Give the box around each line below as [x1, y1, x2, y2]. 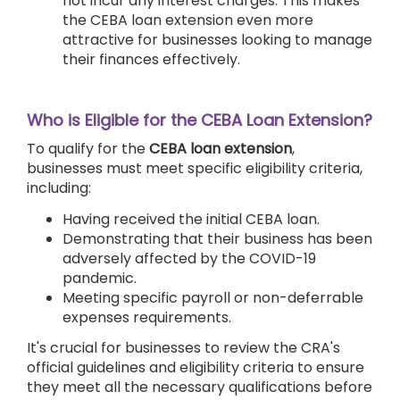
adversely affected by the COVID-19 [62, 247, 316, 269]
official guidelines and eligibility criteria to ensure [27, 357, 364, 379]
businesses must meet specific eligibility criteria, [27, 158, 362, 179]
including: [27, 178, 91, 199]
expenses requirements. [62, 306, 231, 328]
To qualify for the [27, 138, 149, 160]
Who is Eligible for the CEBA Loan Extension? [27, 108, 372, 131]
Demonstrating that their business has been [62, 228, 372, 249]
